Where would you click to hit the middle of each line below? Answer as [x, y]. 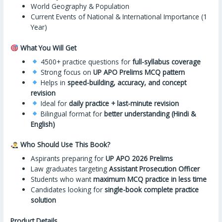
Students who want [62, 179]
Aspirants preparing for [68, 159]
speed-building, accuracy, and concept [127, 82]
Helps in [53, 82]
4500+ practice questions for [85, 61]
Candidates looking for [68, 190]
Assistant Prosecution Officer [155, 169]
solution [44, 200]
